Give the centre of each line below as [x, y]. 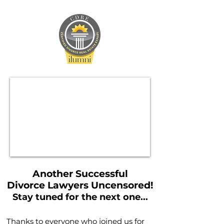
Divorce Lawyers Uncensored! [80, 185]
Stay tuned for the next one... [80, 197]
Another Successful [80, 174]
